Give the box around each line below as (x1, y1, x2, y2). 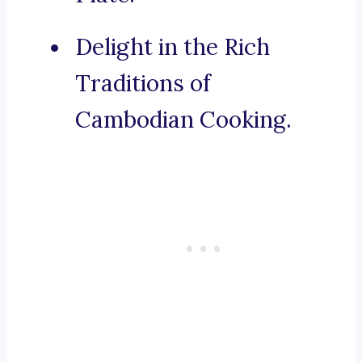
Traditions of (75, 69, 211, 99)
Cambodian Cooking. (75, 105, 292, 135)
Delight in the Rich (75, 32, 270, 62)
